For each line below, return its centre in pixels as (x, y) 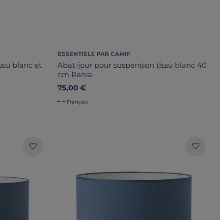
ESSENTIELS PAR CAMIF (94, 54)
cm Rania (75, 74)
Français (77, 102)
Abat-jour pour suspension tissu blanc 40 (132, 65)
